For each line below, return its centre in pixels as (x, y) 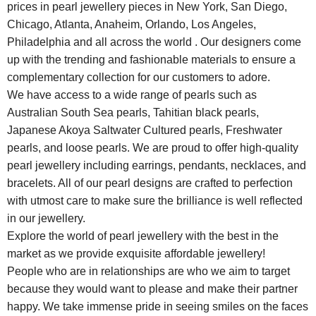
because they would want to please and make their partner (153, 288)
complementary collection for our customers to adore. (139, 77)
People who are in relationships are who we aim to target (149, 271)
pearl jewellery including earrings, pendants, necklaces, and (157, 165)
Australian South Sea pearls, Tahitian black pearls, (133, 112)
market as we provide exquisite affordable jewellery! (136, 253)
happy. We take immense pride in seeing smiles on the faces (158, 306)
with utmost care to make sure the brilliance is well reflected (155, 200)
